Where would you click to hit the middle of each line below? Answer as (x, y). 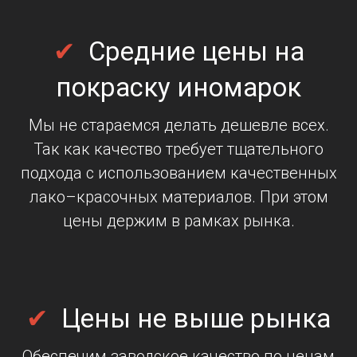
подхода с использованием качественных (178, 173)
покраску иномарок (178, 87)
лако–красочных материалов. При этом (178, 196)
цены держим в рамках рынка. (178, 220)
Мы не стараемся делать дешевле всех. (178, 125)
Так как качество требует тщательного (178, 149)
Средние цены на (190, 51)
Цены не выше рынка (190, 318)
